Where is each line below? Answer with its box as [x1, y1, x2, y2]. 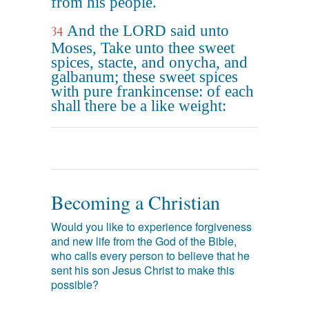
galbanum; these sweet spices [51, 68, 238, 86]
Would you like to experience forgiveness [51, 219, 252, 235]
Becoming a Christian [51, 189, 220, 215]
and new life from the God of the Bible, [51, 233, 237, 249]
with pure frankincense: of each [51, 83, 254, 100]
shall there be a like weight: [51, 97, 226, 114]
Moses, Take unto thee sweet [51, 39, 235, 57]
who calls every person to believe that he [51, 248, 250, 263]
